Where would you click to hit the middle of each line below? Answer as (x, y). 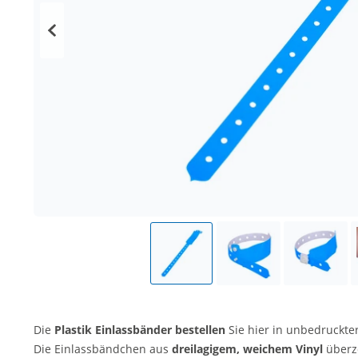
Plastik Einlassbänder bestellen (140, 330)
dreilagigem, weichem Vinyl (247, 349)
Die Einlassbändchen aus (103, 349)
